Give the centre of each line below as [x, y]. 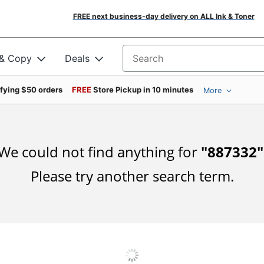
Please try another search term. [132, 176]
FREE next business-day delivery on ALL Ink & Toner [164, 16]
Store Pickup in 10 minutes [143, 90]
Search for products [167, 62]
